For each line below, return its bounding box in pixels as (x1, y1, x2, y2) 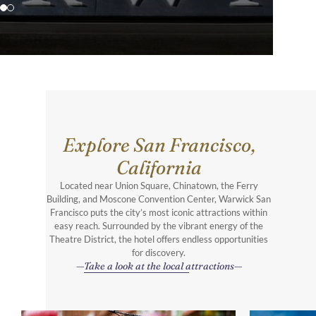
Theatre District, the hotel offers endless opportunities (49, 233, 268, 245)
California (116, 156, 202, 180)
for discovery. (132, 247, 186, 259)
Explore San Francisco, (62, 133, 255, 157)
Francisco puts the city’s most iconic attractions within (50, 207, 267, 219)
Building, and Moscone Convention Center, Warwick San (47, 193, 271, 205)
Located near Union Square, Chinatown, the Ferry (59, 180, 258, 192)
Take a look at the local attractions (83, 260, 234, 273)
